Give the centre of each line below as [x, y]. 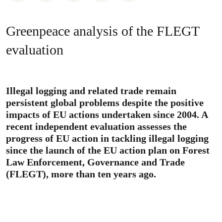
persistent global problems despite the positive [105, 103]
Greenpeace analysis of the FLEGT [103, 31]
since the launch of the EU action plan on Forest [108, 150]
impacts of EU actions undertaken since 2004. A [107, 114]
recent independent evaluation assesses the [96, 126]
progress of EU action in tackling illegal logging [107, 138]
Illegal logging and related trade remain [91, 91]
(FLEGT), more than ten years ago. [81, 174]
